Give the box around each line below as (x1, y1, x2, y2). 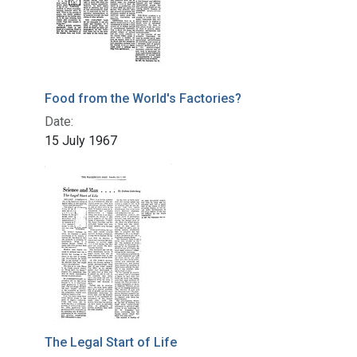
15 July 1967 (45, 133, 117, 149)
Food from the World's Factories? (45, 91, 241, 107)
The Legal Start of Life (45, 335, 177, 351)
